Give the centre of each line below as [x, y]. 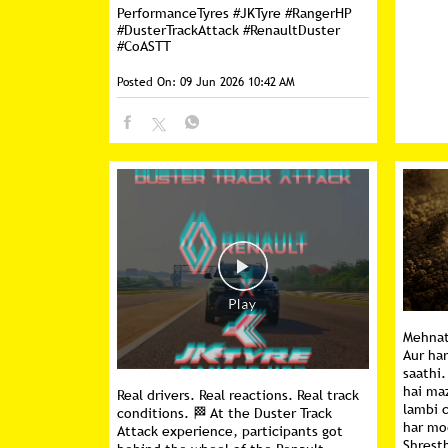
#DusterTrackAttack [177, 30]
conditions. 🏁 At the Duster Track [224, 413]
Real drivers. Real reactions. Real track [237, 395]
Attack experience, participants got [229, 431]
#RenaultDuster [291, 30]
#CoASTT [143, 46]
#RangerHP [318, 13]
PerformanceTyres [174, 13]
